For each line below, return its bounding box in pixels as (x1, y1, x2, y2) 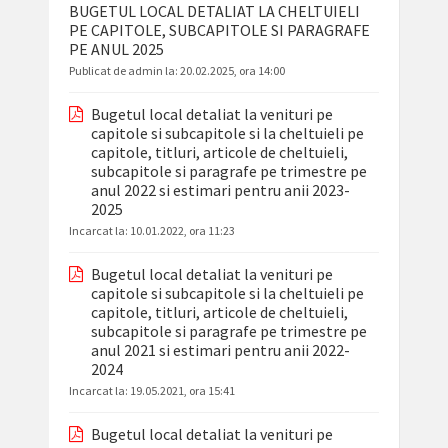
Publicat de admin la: (68, 63, 180, 79)
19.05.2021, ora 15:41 (129, 383, 235, 399)
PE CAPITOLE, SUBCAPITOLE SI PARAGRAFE (68, 20, 370, 41)
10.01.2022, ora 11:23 (129, 223, 235, 239)
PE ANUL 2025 (68, 39, 164, 60)
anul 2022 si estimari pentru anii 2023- (90, 180, 350, 201)
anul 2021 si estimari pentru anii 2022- (90, 340, 350, 361)
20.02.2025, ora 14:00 (179, 63, 285, 79)
